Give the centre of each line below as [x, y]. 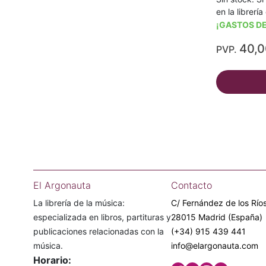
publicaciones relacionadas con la [99, 231]
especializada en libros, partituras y [102, 217]
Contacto [191, 185]
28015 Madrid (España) [217, 217]
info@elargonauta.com [215, 246]
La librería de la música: [79, 203]
